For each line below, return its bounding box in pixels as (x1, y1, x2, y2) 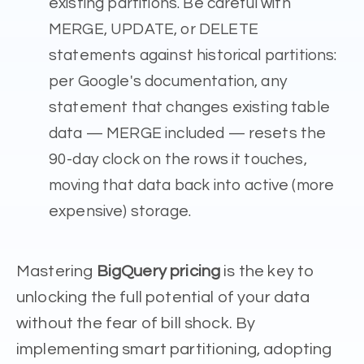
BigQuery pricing (96, 262, 221, 279)
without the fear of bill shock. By (16, 314, 256, 331)
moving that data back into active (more (49, 176, 335, 193)
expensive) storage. (49, 202, 192, 219)
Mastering (16, 262, 97, 279)
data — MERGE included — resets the (49, 124, 327, 141)
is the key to (220, 262, 315, 279)
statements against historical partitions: (49, 46, 337, 63)
